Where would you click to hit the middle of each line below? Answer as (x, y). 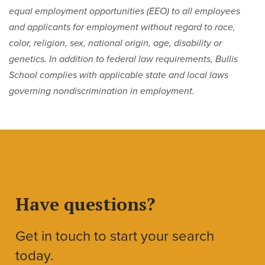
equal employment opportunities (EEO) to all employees (125, 11)
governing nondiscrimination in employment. (102, 91)
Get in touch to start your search (115, 237)
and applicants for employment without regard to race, (122, 27)
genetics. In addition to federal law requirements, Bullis (123, 59)
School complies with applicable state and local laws (119, 75)
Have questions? (85, 204)
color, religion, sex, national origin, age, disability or (115, 43)
